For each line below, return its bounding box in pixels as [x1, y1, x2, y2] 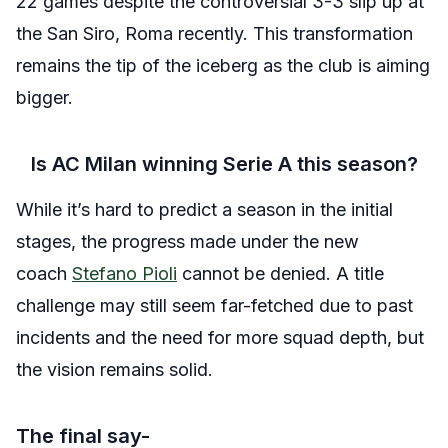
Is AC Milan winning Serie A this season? [30, 152, 418, 176]
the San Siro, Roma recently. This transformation [16, 23, 413, 44]
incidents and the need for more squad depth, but [16, 327, 424, 348]
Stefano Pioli [72, 263, 177, 284]
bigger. [16, 87, 73, 108]
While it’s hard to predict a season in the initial [16, 199, 393, 220]
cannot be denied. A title [177, 263, 384, 284]
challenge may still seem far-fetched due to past [16, 295, 413, 316]
